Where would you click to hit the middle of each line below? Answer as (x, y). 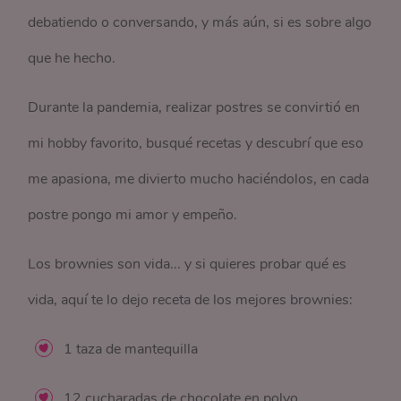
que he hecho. (72, 59)
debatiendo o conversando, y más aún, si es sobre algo (200, 23)
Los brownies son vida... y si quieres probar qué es (188, 264)
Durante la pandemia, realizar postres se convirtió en (194, 108)
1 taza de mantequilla (131, 350)
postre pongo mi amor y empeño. (133, 215)
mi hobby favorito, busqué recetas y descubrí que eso (196, 144)
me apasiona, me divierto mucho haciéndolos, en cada (199, 179)
